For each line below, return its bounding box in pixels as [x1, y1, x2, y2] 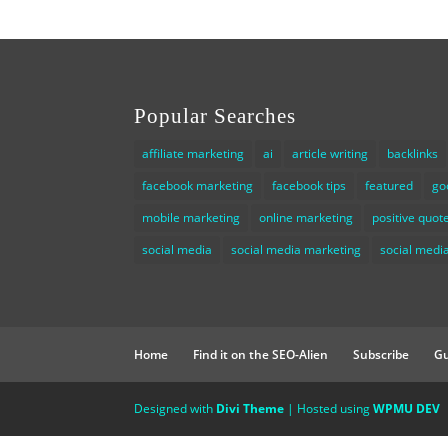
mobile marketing [142, 209, 241, 227]
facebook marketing [142, 177, 254, 195]
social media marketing [231, 241, 362, 259]
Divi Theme [216, 400, 285, 418]
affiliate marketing [142, 145, 245, 163]
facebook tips [272, 177, 347, 195]
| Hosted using [284, 400, 374, 418]
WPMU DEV [373, 400, 441, 418]
